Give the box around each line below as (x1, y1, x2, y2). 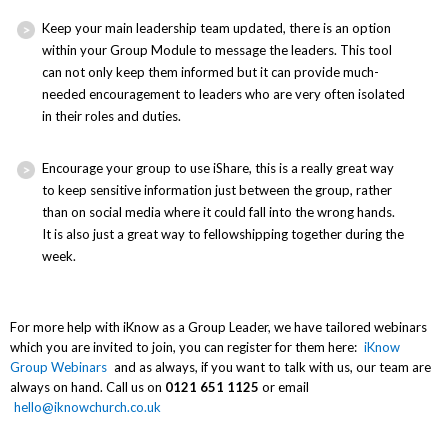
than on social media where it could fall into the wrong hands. (42, 204, 396, 221)
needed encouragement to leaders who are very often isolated (42, 86, 406, 103)
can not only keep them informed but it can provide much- (42, 64, 380, 81)
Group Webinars (9, 359, 107, 376)
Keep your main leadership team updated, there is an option (42, 20, 392, 37)
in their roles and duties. (42, 108, 182, 125)
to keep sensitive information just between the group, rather (42, 182, 393, 199)
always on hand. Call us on (9, 379, 165, 396)
